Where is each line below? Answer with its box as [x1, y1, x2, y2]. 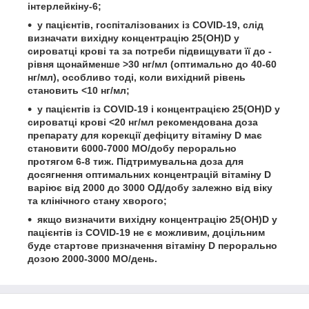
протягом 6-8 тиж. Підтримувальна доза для [28, 156, 243, 167]
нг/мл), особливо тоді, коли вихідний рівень [28, 72, 246, 83]
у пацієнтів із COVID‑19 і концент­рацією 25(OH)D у [37, 103, 280, 114]
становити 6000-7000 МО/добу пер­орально [28, 143, 237, 154]
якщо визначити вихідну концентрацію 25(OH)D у [37, 214, 277, 225]
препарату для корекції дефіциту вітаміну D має [28, 130, 262, 141]
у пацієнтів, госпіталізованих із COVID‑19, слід [37, 19, 263, 30]
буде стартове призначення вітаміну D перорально [28, 240, 277, 251]
